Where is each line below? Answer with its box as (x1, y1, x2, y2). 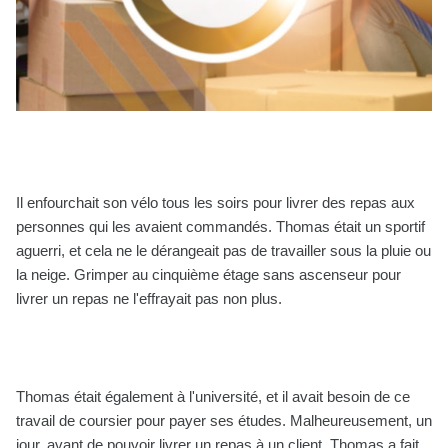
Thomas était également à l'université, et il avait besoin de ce (16, 388, 410, 406)
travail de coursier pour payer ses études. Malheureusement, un (16, 412, 432, 430)
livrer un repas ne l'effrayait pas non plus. (16, 290, 282, 308)
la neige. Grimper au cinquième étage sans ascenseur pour (16, 266, 401, 284)
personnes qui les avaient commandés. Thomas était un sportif (16, 218, 425, 236)
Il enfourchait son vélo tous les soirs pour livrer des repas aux (16, 194, 415, 212)
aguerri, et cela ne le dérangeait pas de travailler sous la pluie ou (16, 242, 431, 260)
